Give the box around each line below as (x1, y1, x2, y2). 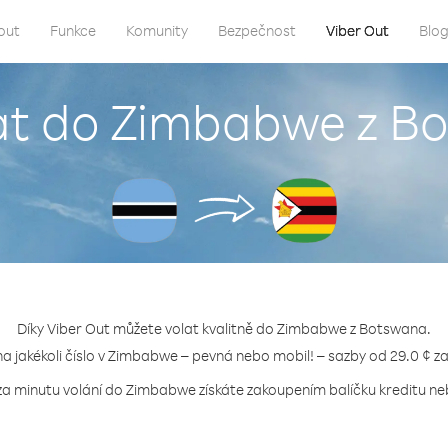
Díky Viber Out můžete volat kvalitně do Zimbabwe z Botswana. (17, 319, 431, 338)
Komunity (126, 21, 188, 40)
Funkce (50, 21, 96, 40)
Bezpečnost (218, 21, 296, 40)
